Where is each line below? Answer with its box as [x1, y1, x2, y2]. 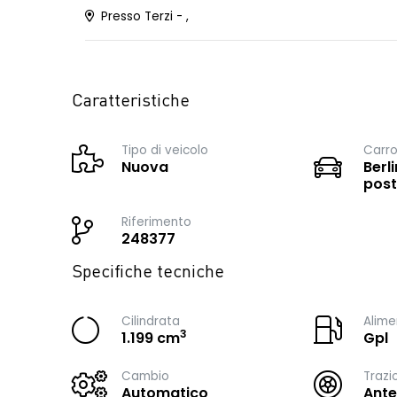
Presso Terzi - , [97, 8, 189, 25]
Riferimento [121, 214, 191, 230]
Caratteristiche [72, 93, 190, 111]
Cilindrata [121, 313, 180, 330]
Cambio [121, 368, 169, 385]
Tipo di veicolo [121, 142, 208, 159]
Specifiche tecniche [72, 264, 224, 282]
